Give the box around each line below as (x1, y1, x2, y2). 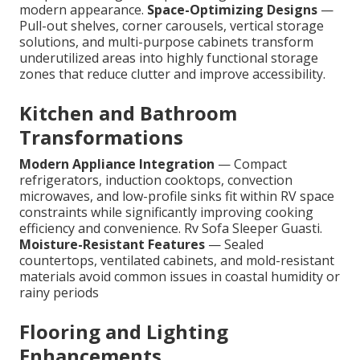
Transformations (19, 124, 183, 151)
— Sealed (205, 235, 264, 254)
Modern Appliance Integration (19, 155, 215, 174)
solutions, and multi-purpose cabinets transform (19, 33, 313, 51)
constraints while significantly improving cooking (19, 203, 313, 222)
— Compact (215, 155, 287, 174)
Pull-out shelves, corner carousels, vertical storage (19, 17, 324, 35)
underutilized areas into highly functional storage (19, 49, 318, 67)
